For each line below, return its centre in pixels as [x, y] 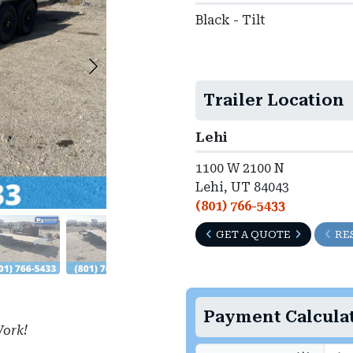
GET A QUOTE [253, 235]
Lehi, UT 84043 [242, 188]
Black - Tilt [230, 20]
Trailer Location [274, 100]
